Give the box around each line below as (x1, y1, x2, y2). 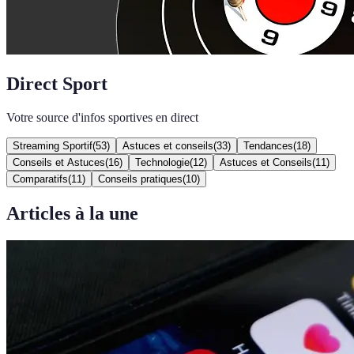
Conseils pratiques (98, 172, 183, 185)
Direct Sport (6, 73, 107, 94)
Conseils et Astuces (13, 156, 105, 168)
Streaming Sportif (13, 139, 92, 152)
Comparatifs (13, 172, 68, 185)
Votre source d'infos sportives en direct (6, 110, 198, 124)
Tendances (243, 139, 293, 152)
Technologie (135, 156, 190, 168)
